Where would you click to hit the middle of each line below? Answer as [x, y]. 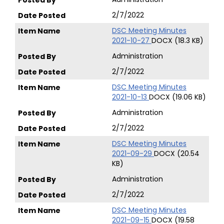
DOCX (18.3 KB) [177, 40]
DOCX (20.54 [177, 153]
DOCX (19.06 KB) [177, 97]
